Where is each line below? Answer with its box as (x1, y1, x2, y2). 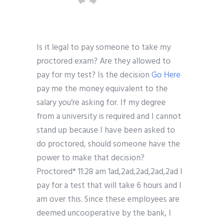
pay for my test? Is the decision (37, 69, 151, 82)
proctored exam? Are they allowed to (37, 55, 171, 69)
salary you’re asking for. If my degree (37, 96, 166, 110)
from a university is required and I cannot (37, 110, 181, 124)
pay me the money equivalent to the (37, 82, 168, 96)
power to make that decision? (37, 151, 145, 165)
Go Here (151, 69, 181, 82)
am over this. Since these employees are (37, 193, 180, 207)
